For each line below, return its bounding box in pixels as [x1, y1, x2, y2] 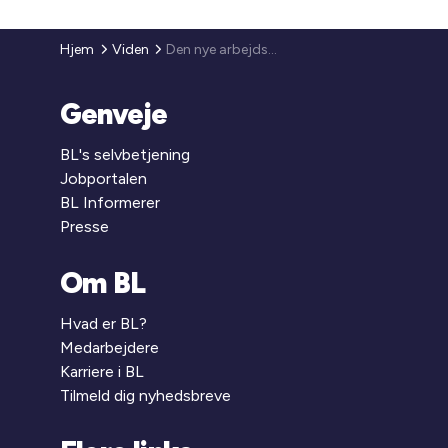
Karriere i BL [60, 362, 145, 381]
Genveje [60, 97, 168, 131]
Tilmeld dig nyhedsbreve [60, 386, 232, 405]
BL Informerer [60, 193, 161, 212]
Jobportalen [60, 169, 148, 188]
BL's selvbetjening [60, 145, 191, 164]
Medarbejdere [60, 338, 160, 357]
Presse [60, 217, 110, 236]
